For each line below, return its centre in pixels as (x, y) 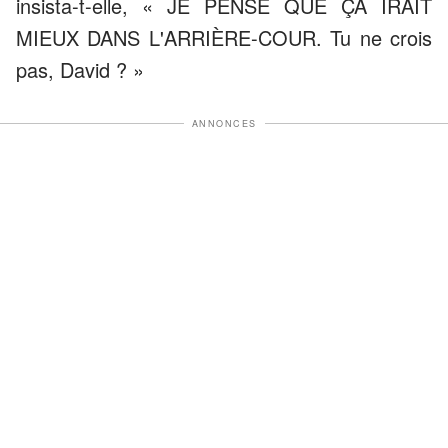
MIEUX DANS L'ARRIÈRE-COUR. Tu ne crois (224, 37)
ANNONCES (224, 123)
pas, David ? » (80, 69)
